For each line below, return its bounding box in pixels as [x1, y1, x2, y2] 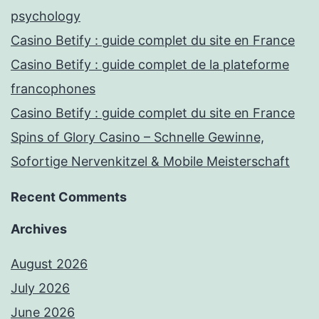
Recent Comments [11, 189, 127, 204]
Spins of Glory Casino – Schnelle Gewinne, [11, 129, 264, 145]
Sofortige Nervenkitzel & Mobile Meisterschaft [11, 153, 290, 169]
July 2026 [11, 280, 70, 296]
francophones [11, 80, 95, 96]
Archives [11, 221, 67, 236]
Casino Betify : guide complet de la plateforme [11, 56, 289, 72]
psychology [11, 8, 80, 23]
